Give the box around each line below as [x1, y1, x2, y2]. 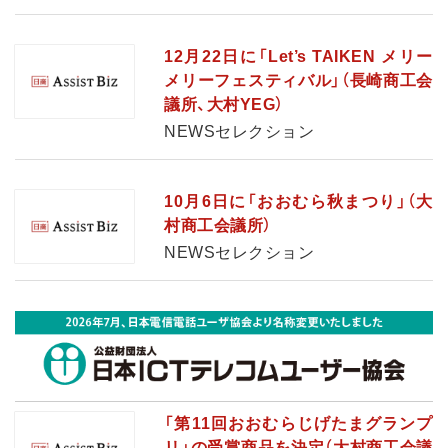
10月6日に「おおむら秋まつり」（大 [164, 192, 433, 210]
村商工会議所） [164, 216, 272, 234]
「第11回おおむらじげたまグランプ [164, 414, 433, 432]
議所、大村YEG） [164, 95, 284, 113]
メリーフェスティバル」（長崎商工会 [164, 71, 433, 89]
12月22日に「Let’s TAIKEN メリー [164, 47, 433, 65]
